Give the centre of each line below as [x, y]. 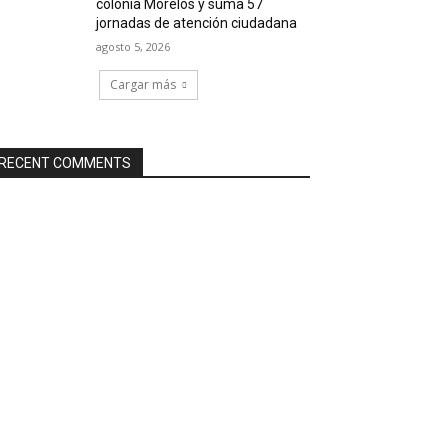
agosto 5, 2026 [133, 46]
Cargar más [142, 84]
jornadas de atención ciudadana [197, 23]
